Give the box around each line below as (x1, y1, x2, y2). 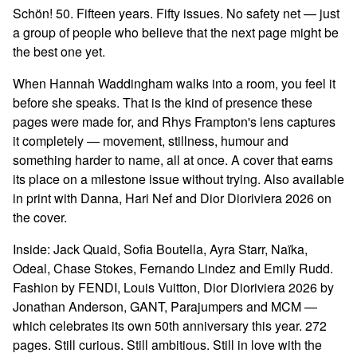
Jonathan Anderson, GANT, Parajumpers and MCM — (13, 296, 317, 316)
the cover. (13, 207, 67, 226)
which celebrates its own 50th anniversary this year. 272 (13, 316, 327, 335)
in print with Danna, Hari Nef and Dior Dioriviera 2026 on (13, 188, 331, 207)
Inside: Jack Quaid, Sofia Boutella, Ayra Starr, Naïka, (13, 239, 308, 258)
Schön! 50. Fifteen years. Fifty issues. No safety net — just (13, 3, 339, 22)
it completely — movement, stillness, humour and (13, 131, 288, 150)
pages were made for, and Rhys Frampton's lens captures (13, 112, 335, 131)
